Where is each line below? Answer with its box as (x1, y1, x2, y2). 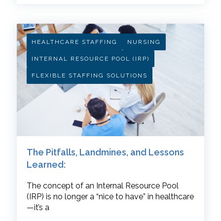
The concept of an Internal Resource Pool (26, 181, 179, 191)
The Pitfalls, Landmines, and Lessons (26, 147, 184, 158)
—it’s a (26, 203, 49, 213)
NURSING (127, 38, 161, 45)
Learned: (26, 159, 66, 170)
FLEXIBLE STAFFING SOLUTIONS (31, 72, 147, 79)
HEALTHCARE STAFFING (31, 38, 117, 45)
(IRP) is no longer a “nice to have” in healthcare (26, 192, 194, 202)
